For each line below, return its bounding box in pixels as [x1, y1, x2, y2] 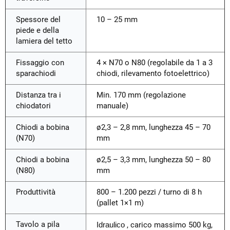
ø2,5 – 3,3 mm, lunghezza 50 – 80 [97, 155, 210, 165]
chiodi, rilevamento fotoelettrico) [97, 69, 209, 79]
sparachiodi [16, 69, 56, 79]
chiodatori [16, 101, 51, 111]
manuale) [97, 101, 128, 111]
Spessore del [16, 15, 61, 25]
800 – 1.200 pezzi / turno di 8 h [97, 187, 202, 197]
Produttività [16, 187, 55, 197]
